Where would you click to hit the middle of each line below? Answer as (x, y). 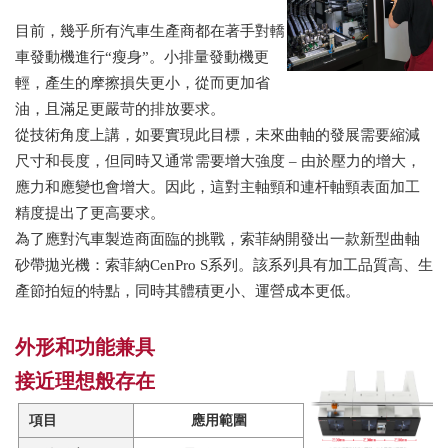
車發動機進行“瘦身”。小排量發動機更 (142, 57)
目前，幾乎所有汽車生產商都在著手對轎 (150, 31)
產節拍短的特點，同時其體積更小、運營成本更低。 (187, 291)
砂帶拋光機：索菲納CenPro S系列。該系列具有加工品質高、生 (224, 265)
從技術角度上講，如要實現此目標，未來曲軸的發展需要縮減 (217, 135)
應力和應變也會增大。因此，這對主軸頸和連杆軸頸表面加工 (217, 187)
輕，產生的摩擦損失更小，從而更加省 (142, 83)
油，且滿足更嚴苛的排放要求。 (120, 109)
